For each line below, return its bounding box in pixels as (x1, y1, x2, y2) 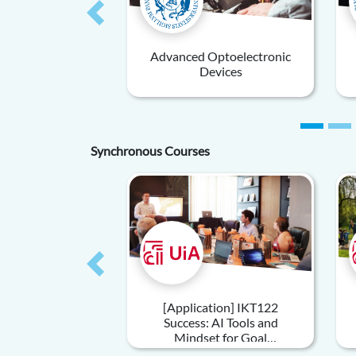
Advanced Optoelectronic (150, 48, 291, 64)
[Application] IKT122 (163, 300, 278, 315)
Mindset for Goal (174, 330, 267, 345)
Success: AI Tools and (163, 315, 278, 330)
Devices (199, 64, 242, 79)
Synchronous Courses (91, 143, 210, 158)
